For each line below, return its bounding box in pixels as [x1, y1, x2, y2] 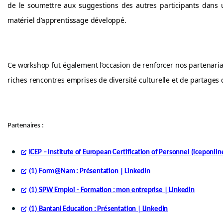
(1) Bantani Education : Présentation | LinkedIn [28, 206, 168, 213]
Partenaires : [7, 122, 44, 129]
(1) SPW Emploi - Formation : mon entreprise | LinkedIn [28, 187, 195, 194]
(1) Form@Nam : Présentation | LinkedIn [28, 168, 150, 175]
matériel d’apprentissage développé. [7, 15, 126, 25]
